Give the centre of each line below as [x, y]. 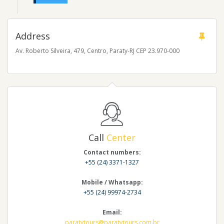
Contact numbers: [112, 152]
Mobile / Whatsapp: [112, 182]
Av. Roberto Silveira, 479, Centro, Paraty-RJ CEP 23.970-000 [97, 51]
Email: [112, 212]
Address [33, 36]
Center [121, 137]
